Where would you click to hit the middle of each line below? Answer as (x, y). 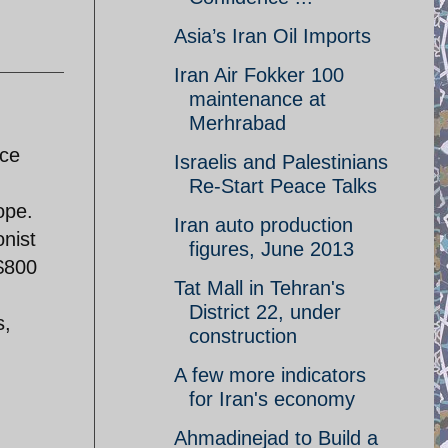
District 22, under (265, 312)
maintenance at (257, 99)
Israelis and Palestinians (281, 162)
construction (243, 336)
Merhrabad (237, 123)
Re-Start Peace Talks (283, 186)
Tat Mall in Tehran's (259, 288)
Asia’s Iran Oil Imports (272, 36)
